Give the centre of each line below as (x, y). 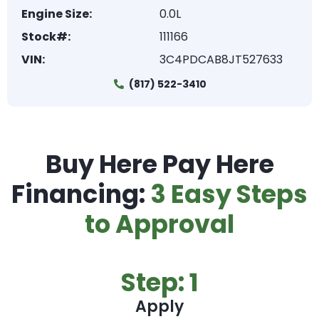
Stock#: (46, 37)
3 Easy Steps (229, 194)
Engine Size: (57, 14)
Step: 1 (159, 282)
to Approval (159, 224)
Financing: (81, 194)
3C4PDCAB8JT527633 (221, 59)
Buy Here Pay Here (159, 164)
